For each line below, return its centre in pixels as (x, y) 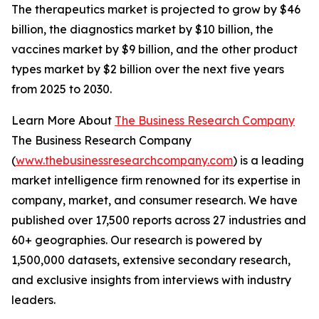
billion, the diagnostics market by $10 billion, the (142, 30)
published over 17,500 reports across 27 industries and (159, 220)
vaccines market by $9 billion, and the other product (155, 49)
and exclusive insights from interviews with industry (151, 280)
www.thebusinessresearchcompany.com (124, 161)
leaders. (33, 300)
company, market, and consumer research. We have (155, 200)
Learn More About (63, 121)
